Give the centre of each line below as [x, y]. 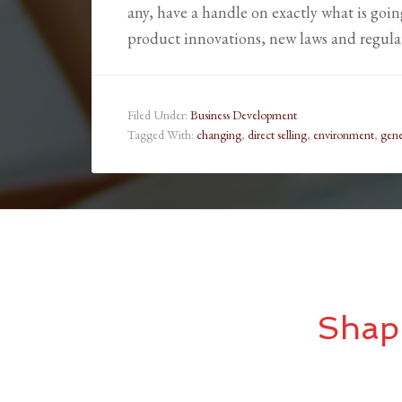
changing [219, 135]
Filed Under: [159, 115]
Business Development [244, 115]
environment [344, 135]
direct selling [277, 135]
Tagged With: [162, 135]
